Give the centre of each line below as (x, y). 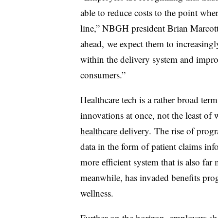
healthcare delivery (114, 130)
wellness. (97, 193)
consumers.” (103, 74)
